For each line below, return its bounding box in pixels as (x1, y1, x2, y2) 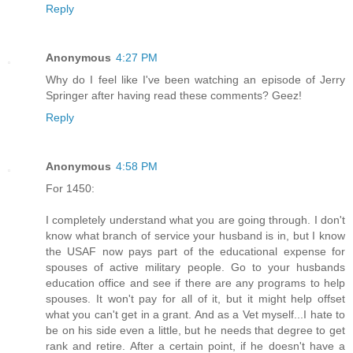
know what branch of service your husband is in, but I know (46, 229, 345, 242)
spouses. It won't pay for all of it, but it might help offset (46, 292, 345, 305)
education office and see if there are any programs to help (46, 276, 345, 289)
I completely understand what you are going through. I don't (46, 213, 345, 226)
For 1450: (46, 181, 95, 195)
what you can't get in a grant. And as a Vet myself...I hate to (46, 307, 345, 321)
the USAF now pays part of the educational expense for (46, 244, 345, 258)
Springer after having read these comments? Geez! (46, 88, 302, 102)
